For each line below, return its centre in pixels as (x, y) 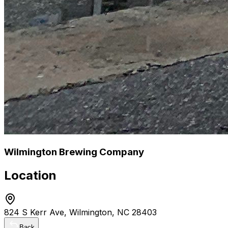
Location (30, 175)
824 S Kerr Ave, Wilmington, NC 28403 (80, 212)
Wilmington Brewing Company (74, 152)
